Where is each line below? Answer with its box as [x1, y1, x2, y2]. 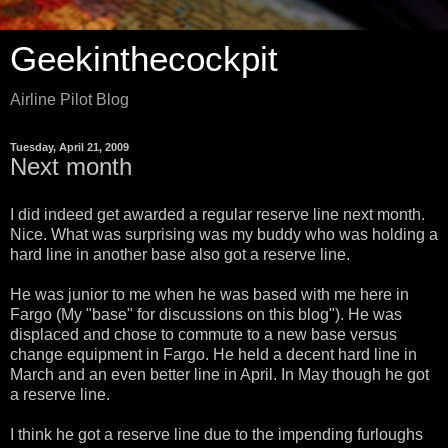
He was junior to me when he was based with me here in [10, 285, 409, 303]
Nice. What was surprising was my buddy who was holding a [10, 225, 438, 243]
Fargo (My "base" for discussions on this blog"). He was [10, 305, 402, 323]
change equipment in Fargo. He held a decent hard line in [10, 345, 417, 363]
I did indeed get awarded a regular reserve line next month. [10, 205, 425, 223]
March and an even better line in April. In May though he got [10, 365, 429, 383]
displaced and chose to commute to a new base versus [10, 325, 397, 343]
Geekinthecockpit [10, 40, 278, 78]
